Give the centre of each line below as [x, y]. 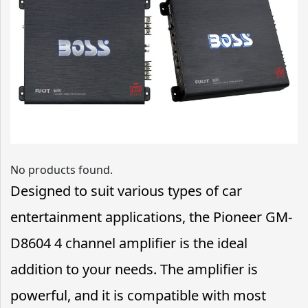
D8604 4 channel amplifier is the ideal [129, 243]
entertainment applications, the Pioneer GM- [151, 217]
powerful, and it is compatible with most [138, 295]
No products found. [62, 169]
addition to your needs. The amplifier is [134, 269]
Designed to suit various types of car [126, 190]
